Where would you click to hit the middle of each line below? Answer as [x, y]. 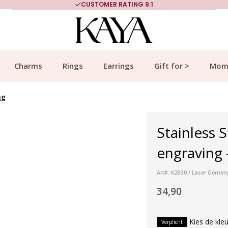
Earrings [119, 66]
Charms [28, 66]
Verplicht [172, 222]
